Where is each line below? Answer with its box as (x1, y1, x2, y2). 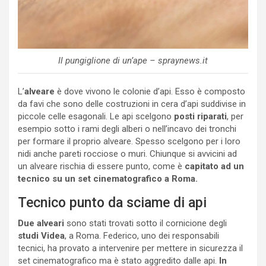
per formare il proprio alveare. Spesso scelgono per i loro (18, 135, 240, 147)
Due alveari (18, 217, 64, 229)
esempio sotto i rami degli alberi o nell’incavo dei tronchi (18, 123, 236, 134)
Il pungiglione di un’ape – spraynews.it (58, 55, 208, 66)
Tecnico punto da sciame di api (18, 194, 207, 211)
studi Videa (18, 230, 65, 241)
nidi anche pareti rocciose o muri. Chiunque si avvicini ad (18, 148, 237, 159)
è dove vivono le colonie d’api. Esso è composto (55, 85, 245, 97)
